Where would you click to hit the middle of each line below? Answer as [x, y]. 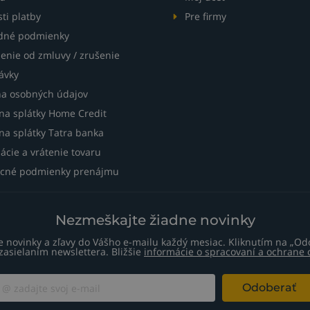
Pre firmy [206, 17]
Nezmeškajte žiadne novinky [155, 220]
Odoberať [269, 288]
